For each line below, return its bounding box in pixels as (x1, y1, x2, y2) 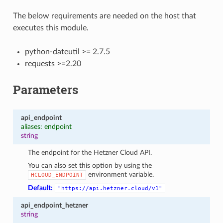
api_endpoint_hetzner (20, 201, 88, 209)
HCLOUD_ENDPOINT (31, 171, 84, 178)
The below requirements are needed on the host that (12, 11, 196, 20)
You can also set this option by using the (28, 161, 152, 169)
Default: (28, 184, 53, 192)
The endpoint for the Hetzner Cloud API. (28, 148, 152, 156)
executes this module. (12, 23, 89, 32)
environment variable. (86, 170, 154, 178)
